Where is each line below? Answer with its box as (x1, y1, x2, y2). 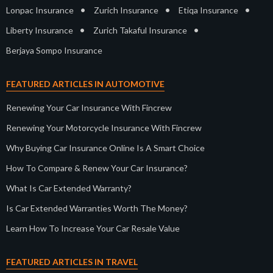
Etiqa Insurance (179, 5, 238, 16)
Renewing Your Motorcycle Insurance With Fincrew (6, 122, 202, 133)
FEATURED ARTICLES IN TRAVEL (6, 257, 138, 268)
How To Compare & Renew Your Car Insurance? (6, 163, 188, 174)
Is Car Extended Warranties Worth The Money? (6, 203, 188, 214)
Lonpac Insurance (6, 5, 74, 16)
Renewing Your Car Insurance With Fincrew (6, 102, 172, 113)
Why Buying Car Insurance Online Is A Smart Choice (6, 143, 205, 154)
